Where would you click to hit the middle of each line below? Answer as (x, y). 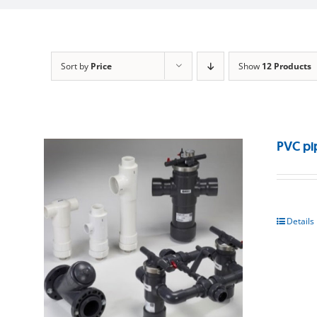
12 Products (287, 66)
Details (301, 221)
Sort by (76, 66)
